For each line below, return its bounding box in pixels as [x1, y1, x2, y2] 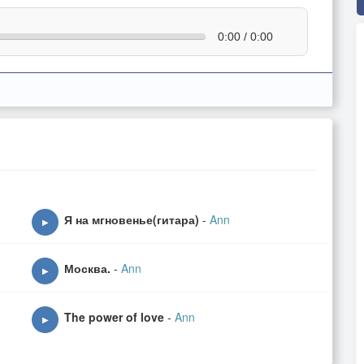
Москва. [64, 260, 110, 276]
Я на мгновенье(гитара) [64, 211, 199, 227]
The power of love [64, 309, 164, 325]
